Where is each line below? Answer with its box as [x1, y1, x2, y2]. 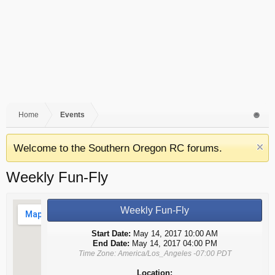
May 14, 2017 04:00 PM [129, 239, 217, 248]
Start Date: [91, 229, 131, 238]
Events [60, 110, 85, 119]
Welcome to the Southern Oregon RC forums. [14, 142, 222, 154]
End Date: [92, 239, 130, 248]
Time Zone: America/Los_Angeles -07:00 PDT [78, 249, 231, 257]
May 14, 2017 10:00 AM [131, 229, 218, 238]
